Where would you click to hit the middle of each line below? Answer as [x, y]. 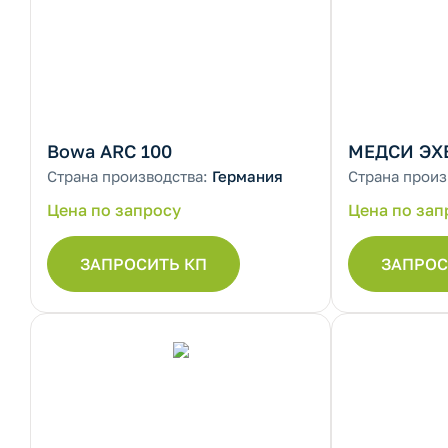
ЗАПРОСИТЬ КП [143, 264]
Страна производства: [129, 176]
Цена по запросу [114, 210]
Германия [247, 176]
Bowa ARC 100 [109, 151]
